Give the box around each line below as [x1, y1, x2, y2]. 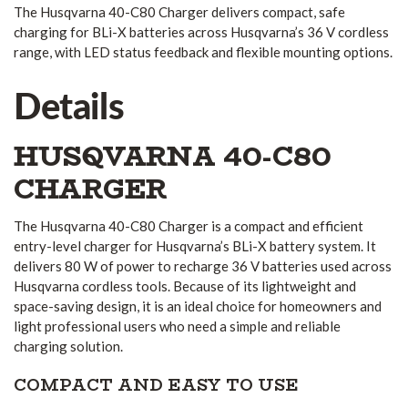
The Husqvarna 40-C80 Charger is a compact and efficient [14, 217, 363, 234]
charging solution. [14, 337, 123, 354]
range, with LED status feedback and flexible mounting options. [14, 44, 393, 61]
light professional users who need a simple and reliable [14, 317, 341, 334]
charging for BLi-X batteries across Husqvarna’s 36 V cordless [14, 24, 389, 41]
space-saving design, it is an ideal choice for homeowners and [14, 297, 382, 314]
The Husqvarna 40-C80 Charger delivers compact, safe [14, 4, 345, 21]
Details [14, 78, 125, 130]
